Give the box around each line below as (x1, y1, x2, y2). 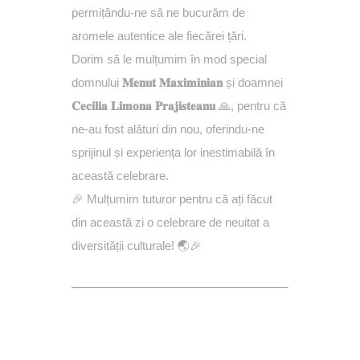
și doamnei (223, 76, 283, 89)
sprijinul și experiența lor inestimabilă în (72, 145, 275, 159)
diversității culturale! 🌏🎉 (72, 239, 202, 252)
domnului (72, 76, 122, 89)
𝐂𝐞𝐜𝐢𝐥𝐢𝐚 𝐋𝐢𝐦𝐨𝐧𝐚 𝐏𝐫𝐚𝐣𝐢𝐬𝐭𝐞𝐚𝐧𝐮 (72, 99, 215, 112)
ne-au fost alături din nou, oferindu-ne (72, 122, 264, 136)
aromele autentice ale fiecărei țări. (72, 29, 247, 43)
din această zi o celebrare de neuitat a (72, 215, 269, 229)
